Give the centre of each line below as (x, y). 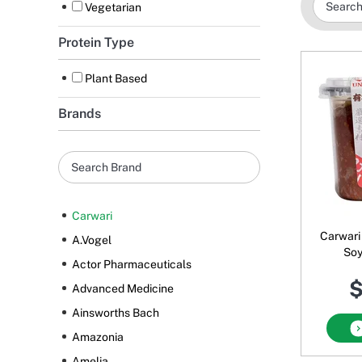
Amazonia (98, 337)
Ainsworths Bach (116, 313)
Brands (80, 114)
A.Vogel (92, 240)
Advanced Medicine (123, 289)
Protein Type (96, 43)
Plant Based (116, 79)
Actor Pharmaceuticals (132, 265)
